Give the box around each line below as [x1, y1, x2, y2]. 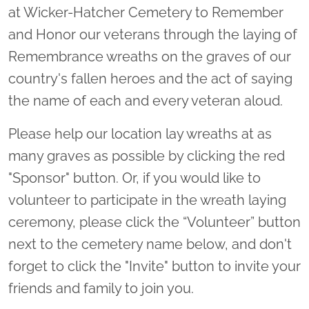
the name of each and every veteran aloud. [8, 92, 283, 110]
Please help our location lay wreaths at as [8, 126, 272, 143]
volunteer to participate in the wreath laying [8, 192, 286, 209]
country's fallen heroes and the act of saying [8, 70, 292, 88]
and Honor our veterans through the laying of [8, 26, 297, 43]
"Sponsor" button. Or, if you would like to [8, 170, 261, 187]
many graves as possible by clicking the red [8, 148, 285, 165]
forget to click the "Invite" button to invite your [8, 258, 301, 275]
